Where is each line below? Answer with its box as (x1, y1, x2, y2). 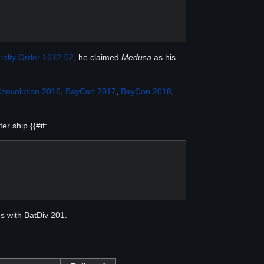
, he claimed (74, 52, 121, 62)
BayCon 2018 (121, 86, 171, 96)
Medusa (121, 52, 151, 62)
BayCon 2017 (65, 86, 116, 96)
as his (151, 52, 176, 62)
